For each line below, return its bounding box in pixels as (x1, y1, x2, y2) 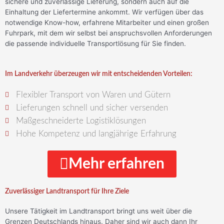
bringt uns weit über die (114, 206, 192, 215)
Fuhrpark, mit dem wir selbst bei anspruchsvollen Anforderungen (5, 28, 212, 37)
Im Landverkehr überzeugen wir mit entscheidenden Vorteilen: (5, 70, 192, 77)
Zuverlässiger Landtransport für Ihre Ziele (5, 187, 129, 195)
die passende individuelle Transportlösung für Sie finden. (5, 39, 188, 47)
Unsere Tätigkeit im (5, 206, 69, 215)
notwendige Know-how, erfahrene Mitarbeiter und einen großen (5, 18, 209, 26)
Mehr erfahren (68, 156, 164, 171)
